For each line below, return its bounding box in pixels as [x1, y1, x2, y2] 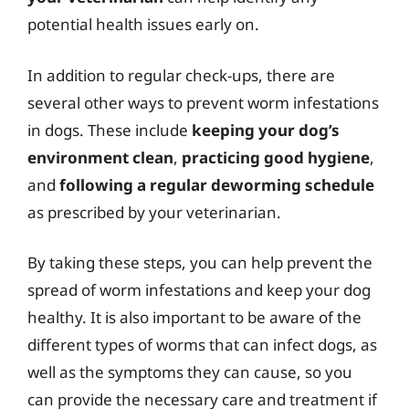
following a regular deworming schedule [59, 173, 374, 195]
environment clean [27, 146, 173, 168]
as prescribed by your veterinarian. [27, 201, 281, 223]
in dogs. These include [27, 119, 192, 141]
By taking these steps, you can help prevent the [27, 252, 372, 273]
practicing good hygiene [182, 146, 370, 168]
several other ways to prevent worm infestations [27, 91, 379, 113]
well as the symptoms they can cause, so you [27, 362, 352, 383]
